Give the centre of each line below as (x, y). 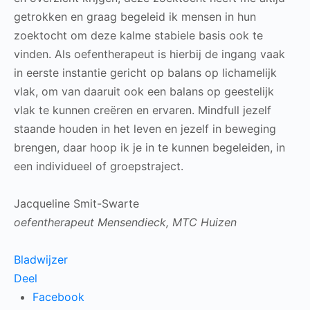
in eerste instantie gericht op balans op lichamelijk (145, 73)
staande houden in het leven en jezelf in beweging (145, 129)
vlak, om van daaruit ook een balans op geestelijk (144, 91)
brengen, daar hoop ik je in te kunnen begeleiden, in (149, 147)
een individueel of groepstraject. (99, 166)
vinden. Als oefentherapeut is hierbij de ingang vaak (149, 54)
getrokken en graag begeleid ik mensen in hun (135, 17)
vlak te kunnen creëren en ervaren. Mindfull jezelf (143, 110)
